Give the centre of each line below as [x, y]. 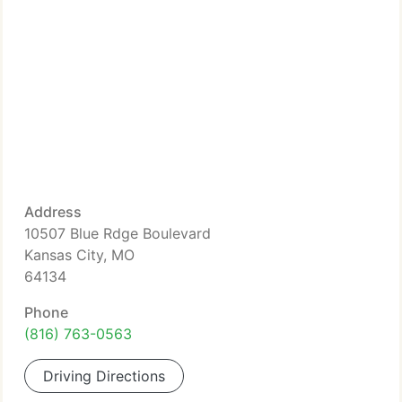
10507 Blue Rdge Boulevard [118, 233]
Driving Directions [104, 376]
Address [53, 212]
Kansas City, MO [79, 255]
